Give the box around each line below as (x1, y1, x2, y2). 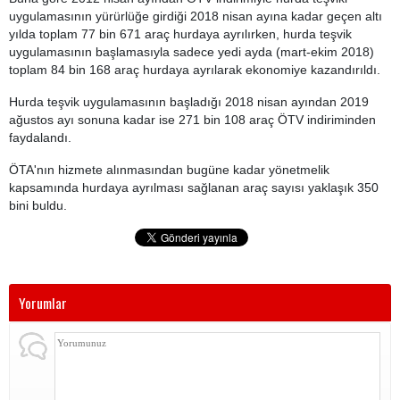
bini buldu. (9, 198, 67, 212)
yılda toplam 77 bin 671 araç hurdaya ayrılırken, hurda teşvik (9, 27, 352, 41)
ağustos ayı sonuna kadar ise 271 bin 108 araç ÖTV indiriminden (9, 112, 376, 127)
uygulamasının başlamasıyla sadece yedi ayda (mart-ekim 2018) (9, 45, 374, 59)
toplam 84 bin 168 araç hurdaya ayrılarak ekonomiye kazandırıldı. (9, 62, 380, 77)
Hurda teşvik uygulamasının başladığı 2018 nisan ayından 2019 (9, 95, 369, 109)
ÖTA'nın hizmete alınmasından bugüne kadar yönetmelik (9, 162, 329, 177)
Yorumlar (19, 292, 67, 313)
